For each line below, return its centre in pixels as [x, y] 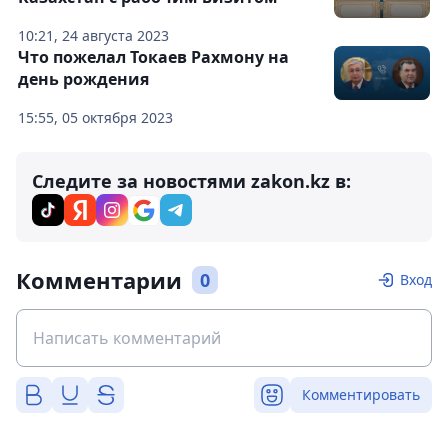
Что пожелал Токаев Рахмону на [153, 57]
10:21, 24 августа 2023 [93, 35]
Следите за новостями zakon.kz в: [191, 181]
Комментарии [99, 280]
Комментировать [361, 394]
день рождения [83, 79]
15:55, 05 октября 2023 [95, 117]
